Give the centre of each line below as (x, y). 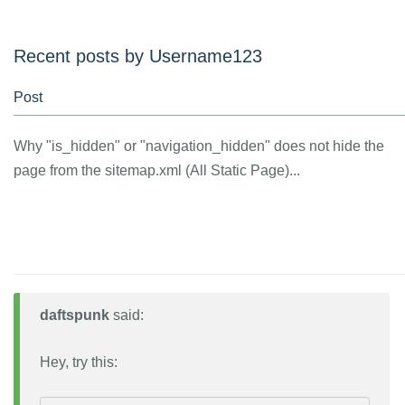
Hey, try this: (79, 362)
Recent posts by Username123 (138, 56)
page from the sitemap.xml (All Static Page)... (157, 170)
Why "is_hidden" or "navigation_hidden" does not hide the (199, 146)
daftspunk (75, 315)
